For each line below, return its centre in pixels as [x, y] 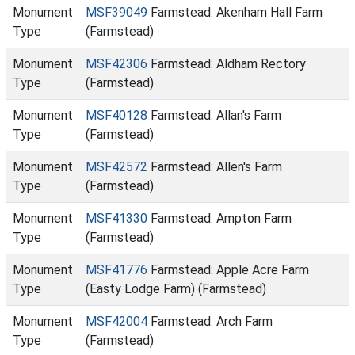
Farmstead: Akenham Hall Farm [235, 12]
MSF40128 [116, 115]
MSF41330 [116, 218]
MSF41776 [116, 270]
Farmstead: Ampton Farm [219, 218]
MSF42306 [116, 64]
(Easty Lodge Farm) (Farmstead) [176, 289]
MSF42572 [116, 167]
